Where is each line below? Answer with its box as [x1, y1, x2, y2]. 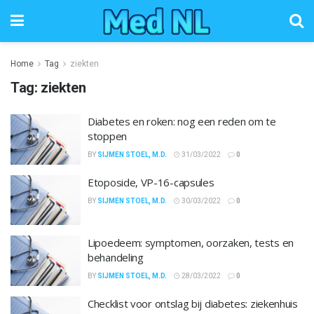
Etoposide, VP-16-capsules [88, 175, 214, 189]
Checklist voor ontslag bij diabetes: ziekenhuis [88, 296, 298, 310]
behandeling [88, 250, 144, 264]
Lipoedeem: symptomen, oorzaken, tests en [88, 235, 294, 250]
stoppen [88, 129, 127, 143]
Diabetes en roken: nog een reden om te [88, 114, 276, 128]
